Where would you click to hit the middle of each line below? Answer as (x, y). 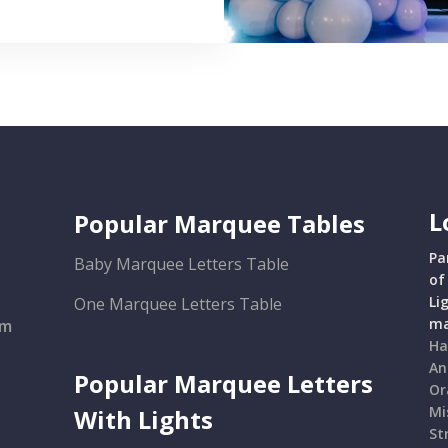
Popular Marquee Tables (220, 224)
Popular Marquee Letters (224, 384)
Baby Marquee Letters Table (182, 264)
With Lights (144, 420)
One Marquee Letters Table (178, 304)
